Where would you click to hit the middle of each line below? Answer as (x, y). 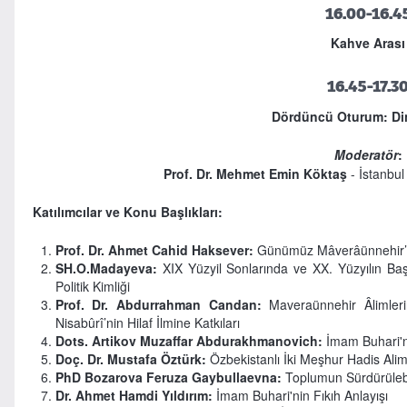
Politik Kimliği (92, 286)
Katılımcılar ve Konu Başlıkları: (127, 211)
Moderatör (366, 154)
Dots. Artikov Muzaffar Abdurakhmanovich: (189, 340)
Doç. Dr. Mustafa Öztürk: (130, 358)
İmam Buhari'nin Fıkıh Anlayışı (300, 395)
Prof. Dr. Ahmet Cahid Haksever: (154, 249)
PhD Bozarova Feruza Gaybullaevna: (168, 377)
